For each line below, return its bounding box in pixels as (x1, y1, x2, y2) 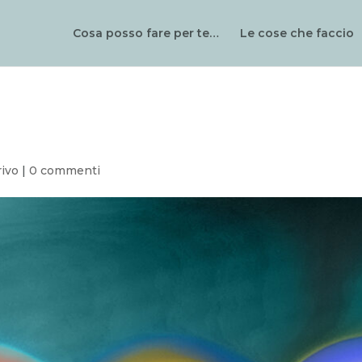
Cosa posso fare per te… (73, 26, 219, 40)
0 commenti (29, 163, 101, 178)
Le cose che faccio (240, 26, 354, 40)
